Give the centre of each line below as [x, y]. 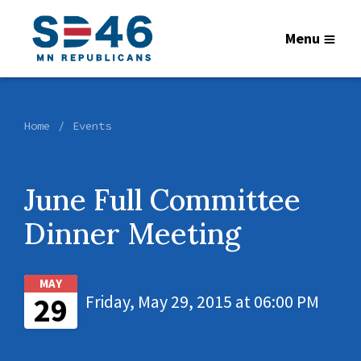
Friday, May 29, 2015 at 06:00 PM [202, 301]
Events [92, 126]
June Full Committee [162, 200]
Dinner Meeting [133, 234]
